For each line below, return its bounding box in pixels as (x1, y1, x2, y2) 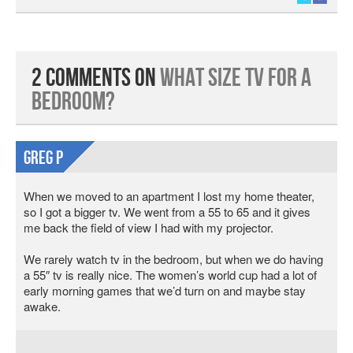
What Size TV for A (160, 64, 311, 93)
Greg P (24, 147, 63, 169)
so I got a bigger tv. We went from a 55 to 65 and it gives (24, 203, 310, 220)
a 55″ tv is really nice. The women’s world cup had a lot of (24, 266, 317, 283)
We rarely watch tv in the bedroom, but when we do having (24, 251, 323, 267)
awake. (24, 298, 61, 314)
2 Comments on (32, 64, 160, 93)
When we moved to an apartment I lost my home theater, (24, 188, 314, 204)
